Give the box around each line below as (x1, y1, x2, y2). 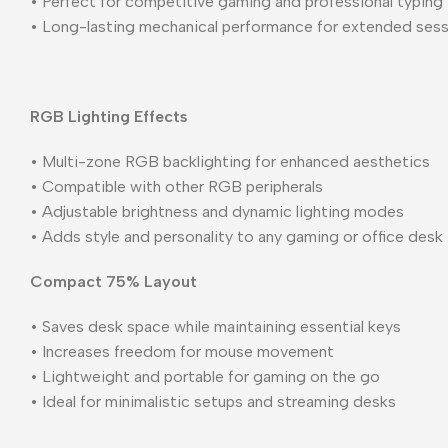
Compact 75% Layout (30, 271, 197, 291)
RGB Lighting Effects (30, 106, 188, 126)
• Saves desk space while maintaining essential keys (30, 316, 401, 336)
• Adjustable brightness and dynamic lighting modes (30, 201, 404, 221)
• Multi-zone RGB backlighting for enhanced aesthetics (30, 151, 430, 171)
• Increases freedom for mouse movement (30, 341, 334, 361)
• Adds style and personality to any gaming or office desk (30, 226, 443, 246)
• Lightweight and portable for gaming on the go (30, 366, 380, 386)
